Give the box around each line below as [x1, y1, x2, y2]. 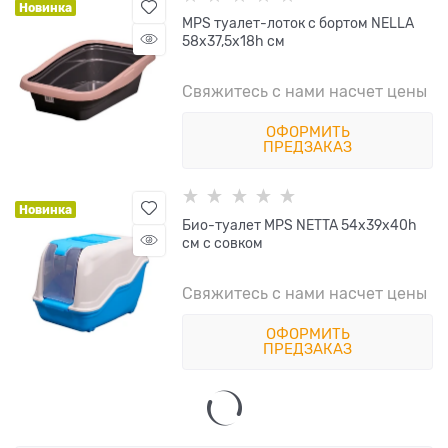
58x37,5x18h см [182, 33, 286, 50]
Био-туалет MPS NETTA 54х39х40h [182, 216, 418, 233]
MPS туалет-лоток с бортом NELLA [182, 15, 415, 32]
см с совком [182, 234, 264, 251]
